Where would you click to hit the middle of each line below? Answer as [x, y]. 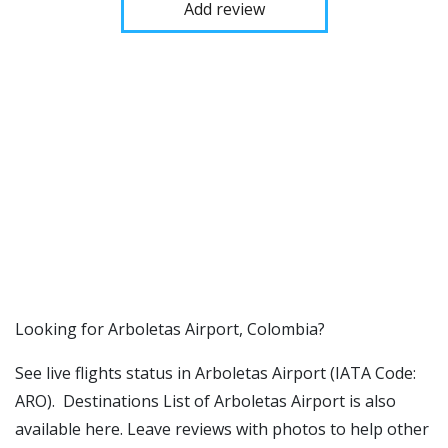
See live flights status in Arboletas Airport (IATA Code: [215, 373]
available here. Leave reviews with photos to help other [222, 429]
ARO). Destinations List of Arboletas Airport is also [205, 401]
